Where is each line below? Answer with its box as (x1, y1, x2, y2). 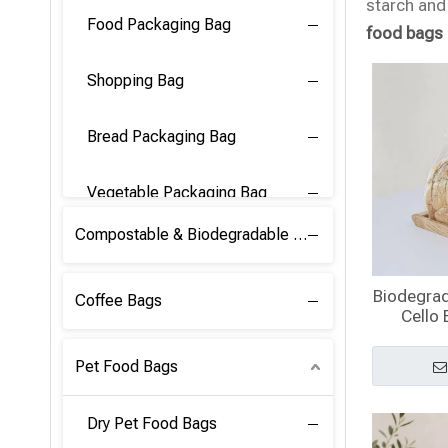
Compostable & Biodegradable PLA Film (293, 225, 307, 244)
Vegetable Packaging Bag (87, 183, 267, 202)
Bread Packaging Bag (87, 127, 236, 146)
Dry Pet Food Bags (87, 414, 217, 433)
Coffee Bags (75, 291, 162, 310)
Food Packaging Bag (87, 15, 231, 34)
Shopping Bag (87, 71, 184, 90)
